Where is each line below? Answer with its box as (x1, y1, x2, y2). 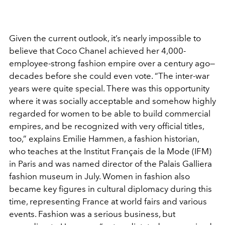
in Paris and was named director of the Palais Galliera (9, 159, 212, 169)
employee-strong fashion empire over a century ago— (9, 58, 215, 69)
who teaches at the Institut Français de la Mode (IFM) (9, 146, 211, 157)
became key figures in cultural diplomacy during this (9, 184, 212, 194)
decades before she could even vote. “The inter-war (9, 71, 209, 81)
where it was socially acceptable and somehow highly (9, 96, 216, 106)
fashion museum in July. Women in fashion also (9, 171, 190, 182)
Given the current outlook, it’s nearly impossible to (9, 33, 201, 44)
